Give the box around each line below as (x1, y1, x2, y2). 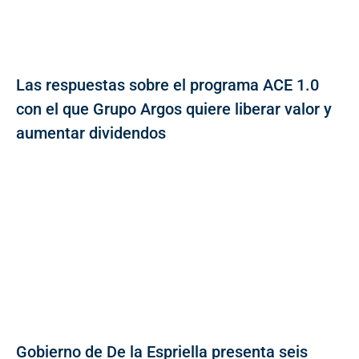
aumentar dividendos (16, 123, 166, 143)
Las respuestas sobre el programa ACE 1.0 (16, 75, 319, 95)
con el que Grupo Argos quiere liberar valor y (16, 99, 332, 119)
